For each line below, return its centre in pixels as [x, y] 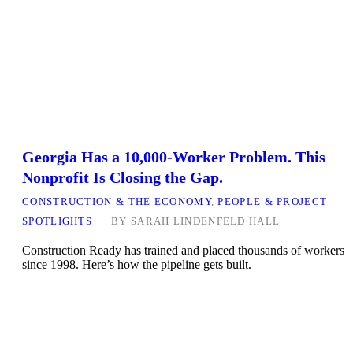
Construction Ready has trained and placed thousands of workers [183, 251]
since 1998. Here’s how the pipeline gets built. [137, 265]
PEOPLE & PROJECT [273, 202]
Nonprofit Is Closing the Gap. [123, 178]
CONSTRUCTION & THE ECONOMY [117, 202]
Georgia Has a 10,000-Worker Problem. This [174, 157]
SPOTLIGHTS [58, 221]
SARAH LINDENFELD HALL [205, 221]
